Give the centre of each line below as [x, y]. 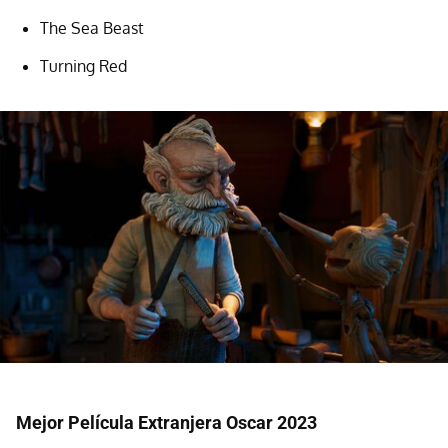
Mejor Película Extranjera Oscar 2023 [166, 422]
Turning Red [83, 65]
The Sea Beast [92, 27]
